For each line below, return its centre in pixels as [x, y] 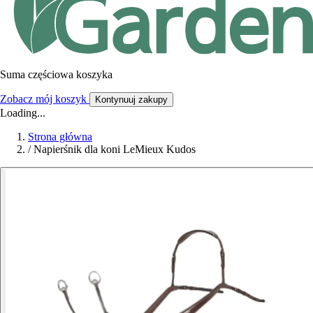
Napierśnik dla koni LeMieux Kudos [115, 149]
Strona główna [60, 136]
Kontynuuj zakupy [131, 99]
